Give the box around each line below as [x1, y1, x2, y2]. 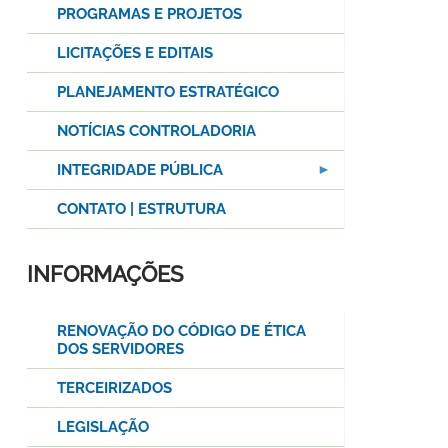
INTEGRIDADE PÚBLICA [57, 161, 223, 180]
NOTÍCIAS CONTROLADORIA [57, 122, 256, 141]
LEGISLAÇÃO [57, 418, 149, 437]
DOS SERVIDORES [57, 340, 184, 359]
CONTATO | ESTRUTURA [57, 200, 226, 219]
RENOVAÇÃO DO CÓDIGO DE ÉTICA [57, 322, 306, 341]
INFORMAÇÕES [27, 261, 183, 288]
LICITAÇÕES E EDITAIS [57, 44, 213, 63]
